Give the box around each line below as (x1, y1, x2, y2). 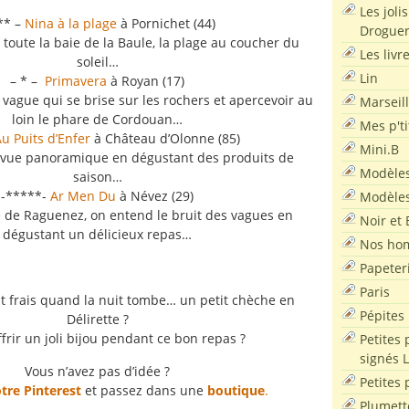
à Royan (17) (107, 72, 184, 89)
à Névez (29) (116, 187, 194, 204)
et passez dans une (81, 382, 207, 399)
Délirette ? (66, 310, 129, 328)
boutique (207, 382, 265, 399)
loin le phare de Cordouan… (12, 110, 183, 128)
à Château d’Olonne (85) (89, 130, 240, 147)
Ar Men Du (50, 187, 116, 204)
